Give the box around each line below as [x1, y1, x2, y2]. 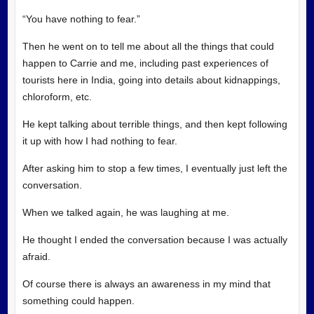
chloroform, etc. [22, 90, 92, 102]
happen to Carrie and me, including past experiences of [22, 57, 268, 69]
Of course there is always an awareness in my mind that [22, 278, 271, 289]
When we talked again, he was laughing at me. [22, 206, 229, 218]
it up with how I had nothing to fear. [22, 135, 177, 146]
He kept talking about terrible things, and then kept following [22, 118, 287, 130]
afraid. [22, 250, 50, 262]
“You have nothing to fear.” [22, 13, 140, 25]
